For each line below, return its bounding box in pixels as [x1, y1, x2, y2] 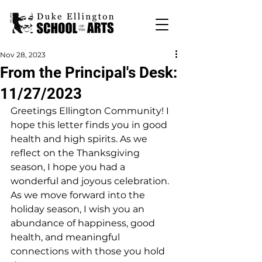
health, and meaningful [11, 232, 122, 243]
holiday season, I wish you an [11, 204, 147, 215]
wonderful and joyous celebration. [11, 175, 171, 187]
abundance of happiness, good [11, 218, 157, 229]
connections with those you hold [11, 246, 167, 257]
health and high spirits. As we [11, 133, 150, 144]
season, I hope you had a [11, 161, 127, 173]
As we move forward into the [11, 189, 147, 201]
